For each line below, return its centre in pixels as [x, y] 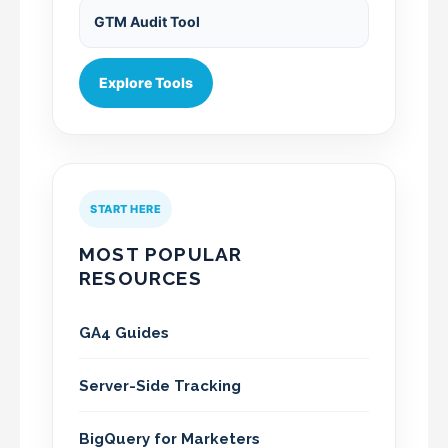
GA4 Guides [124, 332]
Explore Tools [146, 82]
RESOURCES [140, 277]
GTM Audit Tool [147, 21]
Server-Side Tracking [160, 385]
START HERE [125, 208]
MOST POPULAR [161, 253]
